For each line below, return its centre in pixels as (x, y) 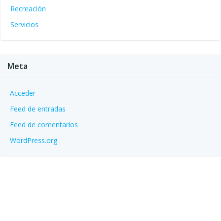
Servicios (24, 24)
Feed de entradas (38, 109)
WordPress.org (34, 140)
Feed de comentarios (44, 125)
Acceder (23, 93)
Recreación (28, 9)
